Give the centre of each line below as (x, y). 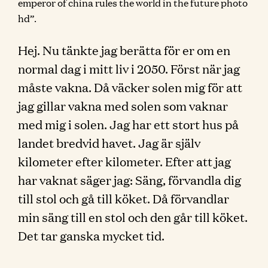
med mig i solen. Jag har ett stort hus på (128, 124)
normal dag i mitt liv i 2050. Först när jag (129, 68)
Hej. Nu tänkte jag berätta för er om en (124, 50)
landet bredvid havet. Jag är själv (109, 142)
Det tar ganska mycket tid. (91, 235)
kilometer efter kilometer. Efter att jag (124, 161)
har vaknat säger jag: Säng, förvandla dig (130, 179)
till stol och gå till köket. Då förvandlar (124, 198)
